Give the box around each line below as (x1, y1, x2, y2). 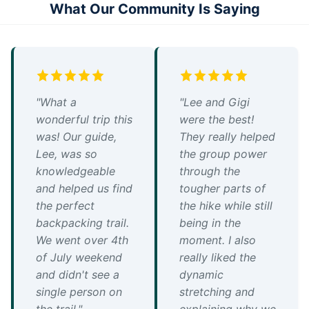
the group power (179, 147, 267, 161)
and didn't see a (36, 268, 119, 282)
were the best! (179, 112, 254, 127)
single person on (36, 285, 122, 299)
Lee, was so (36, 147, 97, 161)
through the (179, 164, 240, 179)
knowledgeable (36, 164, 115, 179)
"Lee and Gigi (179, 95, 250, 110)
